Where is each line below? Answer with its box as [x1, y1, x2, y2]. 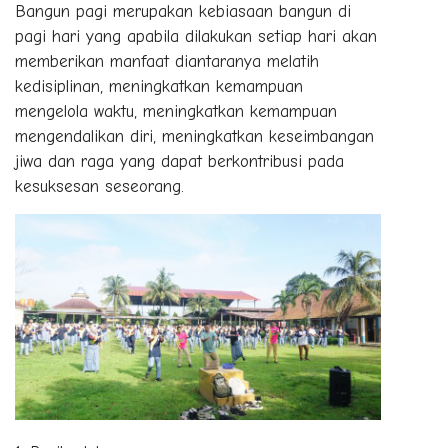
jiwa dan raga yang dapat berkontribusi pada [15, 151, 344, 171]
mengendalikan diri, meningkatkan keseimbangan [15, 126, 374, 146]
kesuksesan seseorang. [15, 176, 190, 196]
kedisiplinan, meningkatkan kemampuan [15, 76, 303, 96]
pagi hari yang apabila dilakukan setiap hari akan [15, 26, 377, 46]
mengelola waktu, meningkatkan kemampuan [15, 101, 337, 121]
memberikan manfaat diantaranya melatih [15, 51, 319, 71]
